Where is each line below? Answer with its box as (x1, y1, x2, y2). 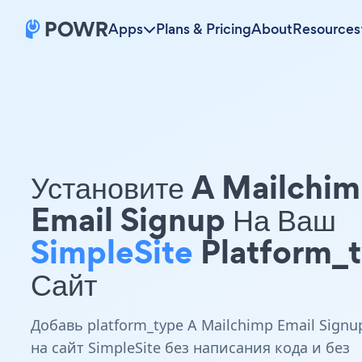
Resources (293, 19, 360, 39)
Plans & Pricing (156, 19, 251, 39)
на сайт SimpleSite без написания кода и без (31, 338, 350, 357)
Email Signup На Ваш (31, 196, 336, 242)
